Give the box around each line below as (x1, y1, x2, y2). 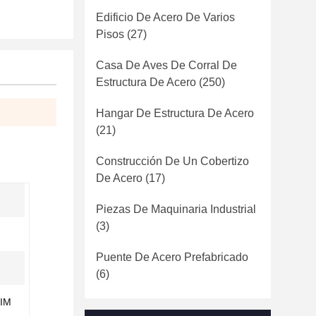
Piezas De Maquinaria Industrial (96, 203, 256, 215)
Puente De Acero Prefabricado (96, 251, 248, 263)
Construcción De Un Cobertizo (96, 155, 249, 167)
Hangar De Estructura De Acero (96, 107, 254, 119)
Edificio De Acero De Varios (96, 11, 235, 23)
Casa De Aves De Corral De (96, 59, 237, 71)
